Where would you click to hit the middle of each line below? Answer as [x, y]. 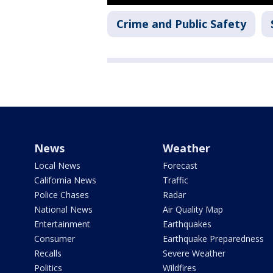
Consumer [55, 239]
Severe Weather [194, 253]
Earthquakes [187, 224]
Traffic [175, 180]
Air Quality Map [193, 210]
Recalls [48, 253]
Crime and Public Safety [181, 24]
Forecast [180, 166]
